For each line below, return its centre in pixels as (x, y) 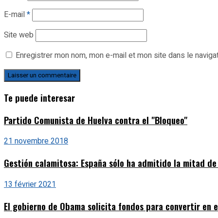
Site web (19, 35)
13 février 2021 (30, 184)
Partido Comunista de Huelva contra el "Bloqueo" (96, 120)
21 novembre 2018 (36, 141)
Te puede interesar (39, 97)
